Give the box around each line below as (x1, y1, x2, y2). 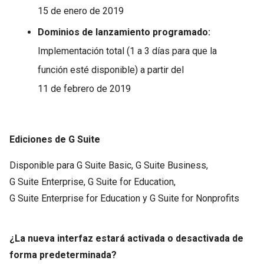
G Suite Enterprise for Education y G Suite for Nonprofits (9, 193, 239, 204)
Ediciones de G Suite (9, 134, 100, 145)
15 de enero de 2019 (38, 5, 124, 16)
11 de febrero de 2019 (38, 83, 131, 94)
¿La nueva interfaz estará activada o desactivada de (9, 233, 243, 244)
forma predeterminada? (9, 249, 117, 260)
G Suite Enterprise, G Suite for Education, (9, 176, 176, 187)
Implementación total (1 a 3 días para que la (38, 45, 217, 57)
